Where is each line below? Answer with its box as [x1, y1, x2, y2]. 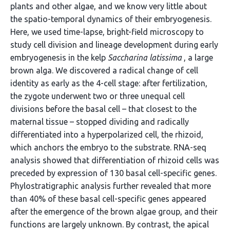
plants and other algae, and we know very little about [10, 2, 207, 11]
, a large [182, 53, 213, 62]
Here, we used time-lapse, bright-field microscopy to [10, 27, 204, 36]
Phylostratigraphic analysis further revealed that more [10, 181, 211, 190]
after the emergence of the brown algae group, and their [10, 207, 218, 216]
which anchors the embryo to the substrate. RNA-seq [10, 143, 206, 152]
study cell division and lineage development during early [10, 40, 218, 49]
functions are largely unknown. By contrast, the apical [10, 220, 209, 229]
